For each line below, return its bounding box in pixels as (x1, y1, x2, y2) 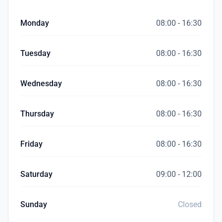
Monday (20, 18, 49, 28)
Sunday (20, 200, 47, 209)
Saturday (20, 169, 53, 179)
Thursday (20, 109, 54, 118)
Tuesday (20, 49, 51, 58)
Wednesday (20, 79, 62, 88)
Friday (20, 139, 43, 149)
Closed (178, 200, 202, 209)
